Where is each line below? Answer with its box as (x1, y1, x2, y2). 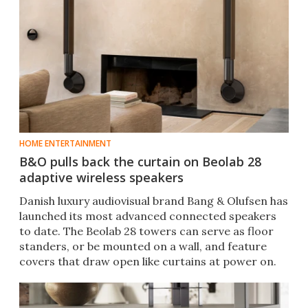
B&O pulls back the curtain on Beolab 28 (19, 153, 261, 170)
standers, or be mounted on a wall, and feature (19, 239, 267, 254)
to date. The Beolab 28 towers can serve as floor (19, 224, 274, 239)
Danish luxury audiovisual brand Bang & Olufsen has (19, 194, 288, 208)
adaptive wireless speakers (19, 169, 184, 186)
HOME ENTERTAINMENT (19, 137, 111, 150)
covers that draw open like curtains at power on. (19, 254, 276, 269)
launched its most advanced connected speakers (19, 209, 276, 223)
